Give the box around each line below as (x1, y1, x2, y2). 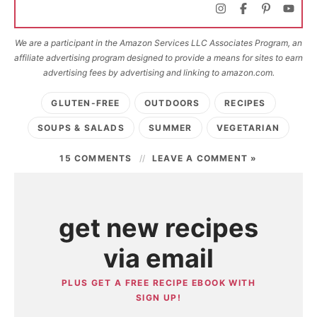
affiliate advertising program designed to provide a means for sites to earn (14, 52, 303, 63)
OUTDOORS (144, 97, 200, 108)
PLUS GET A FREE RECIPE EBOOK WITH (61, 277, 256, 288)
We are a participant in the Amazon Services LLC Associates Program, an (15, 37, 302, 48)
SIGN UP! (135, 292, 182, 303)
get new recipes (59, 212, 258, 243)
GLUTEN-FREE (51, 97, 120, 108)
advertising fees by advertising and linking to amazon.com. (42, 67, 275, 78)
